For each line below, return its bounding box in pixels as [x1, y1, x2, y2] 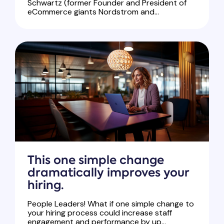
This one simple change [27, 152, 164, 168]
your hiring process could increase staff [27, 207, 172, 218]
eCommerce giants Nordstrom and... [27, 6, 159, 17]
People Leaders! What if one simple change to [27, 198, 194, 209]
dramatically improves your [27, 164, 189, 181]
